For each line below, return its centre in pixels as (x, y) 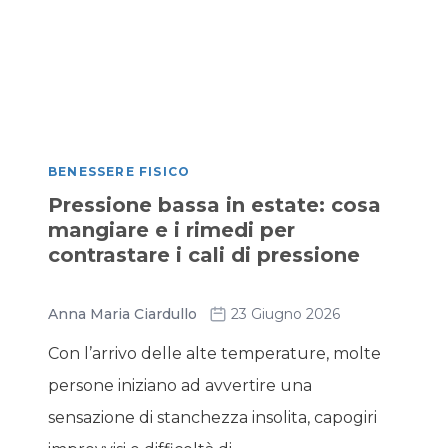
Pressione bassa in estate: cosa (214, 205)
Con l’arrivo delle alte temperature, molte (214, 353)
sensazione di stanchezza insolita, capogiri (212, 417)
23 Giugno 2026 (285, 314)
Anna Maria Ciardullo (122, 314)
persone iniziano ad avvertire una (180, 385)
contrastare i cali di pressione (204, 255)
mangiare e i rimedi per (171, 230)
